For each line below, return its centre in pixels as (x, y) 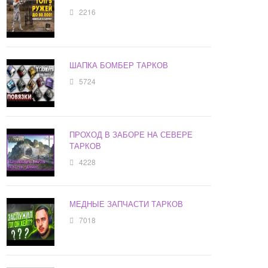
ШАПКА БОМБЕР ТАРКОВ (119, 65)
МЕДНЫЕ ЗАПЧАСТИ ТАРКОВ (127, 204)
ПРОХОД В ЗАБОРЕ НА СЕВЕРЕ (131, 135)
